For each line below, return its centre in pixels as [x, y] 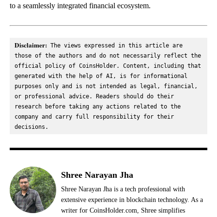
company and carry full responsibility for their [94, 116]
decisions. [31, 127]
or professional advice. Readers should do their [94, 96]
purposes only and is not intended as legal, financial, [106, 86]
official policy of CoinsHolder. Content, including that [108, 66]
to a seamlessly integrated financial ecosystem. [80, 5]
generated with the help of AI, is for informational [101, 76]
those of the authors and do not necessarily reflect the [108, 55]
